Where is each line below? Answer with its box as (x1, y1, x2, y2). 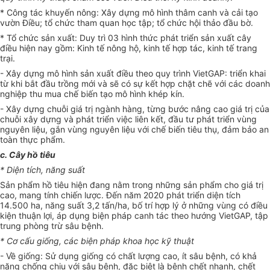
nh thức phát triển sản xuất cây (128, 33, 251, 43)
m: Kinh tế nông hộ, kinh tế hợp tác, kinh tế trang (65, 43, 257, 54)
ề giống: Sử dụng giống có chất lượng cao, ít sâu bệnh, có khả (11, 251, 257, 262)
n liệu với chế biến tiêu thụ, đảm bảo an (115, 124, 269, 135)
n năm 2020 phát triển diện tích (117, 190, 240, 201)
